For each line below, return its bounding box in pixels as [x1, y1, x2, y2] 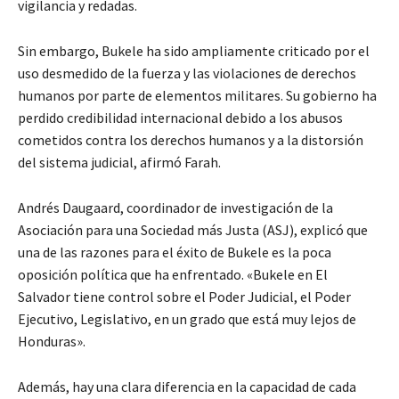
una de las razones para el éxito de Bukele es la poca [18, 242, 331, 261]
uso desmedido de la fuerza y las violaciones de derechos [18, 63, 356, 82]
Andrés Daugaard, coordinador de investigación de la [18, 198, 333, 216]
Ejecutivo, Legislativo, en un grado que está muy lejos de [18, 309, 356, 328]
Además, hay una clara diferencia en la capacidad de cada [18, 377, 356, 395]
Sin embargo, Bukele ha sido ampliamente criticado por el [18, 41, 370, 60]
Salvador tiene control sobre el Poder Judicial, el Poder [18, 287, 351, 305]
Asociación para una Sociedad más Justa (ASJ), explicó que [18, 220, 368, 239]
